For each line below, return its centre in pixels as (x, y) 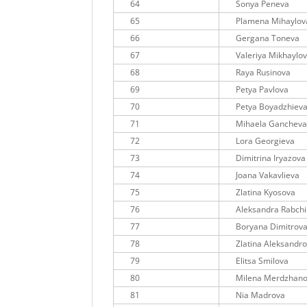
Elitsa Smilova (262, 261)
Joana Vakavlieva (268, 175)
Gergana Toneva (268, 38)
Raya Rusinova (263, 73)
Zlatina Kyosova (266, 193)
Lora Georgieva (266, 141)
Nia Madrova (261, 295)
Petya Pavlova (262, 90)
